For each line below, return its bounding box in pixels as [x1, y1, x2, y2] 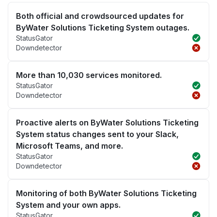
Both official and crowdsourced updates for [16, 11, 184, 21]
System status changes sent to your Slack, [16, 129, 179, 139]
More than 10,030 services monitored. [16, 70, 162, 80]
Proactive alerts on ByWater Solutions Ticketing [16, 117, 199, 127]
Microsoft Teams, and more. [16, 140, 123, 151]
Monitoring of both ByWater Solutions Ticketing [16, 188, 197, 198]
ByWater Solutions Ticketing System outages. [16, 22, 189, 32]
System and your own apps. [16, 200, 121, 210]
